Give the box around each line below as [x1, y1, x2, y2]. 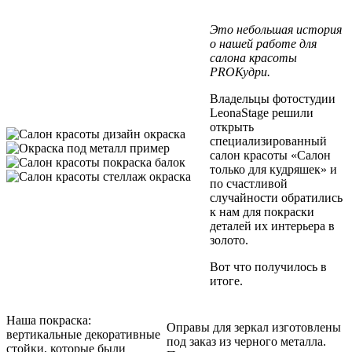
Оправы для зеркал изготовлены [167, 320, 342, 334]
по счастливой [210, 176, 288, 190]
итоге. [210, 273, 244, 288]
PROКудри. [210, 64, 271, 79]
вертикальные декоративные [6, 327, 160, 341]
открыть [210, 119, 255, 134]
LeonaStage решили [210, 105, 314, 119]
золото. [210, 233, 249, 247]
